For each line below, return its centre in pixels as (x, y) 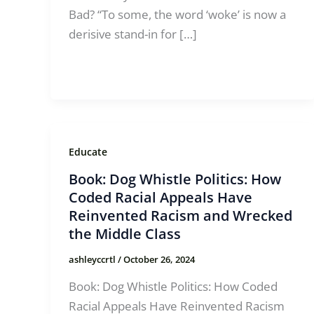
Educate (88, 151)
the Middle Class (124, 234)
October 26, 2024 (159, 260)
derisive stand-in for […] (132, 34)
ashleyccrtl (93, 260)
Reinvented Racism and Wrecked (180, 216)
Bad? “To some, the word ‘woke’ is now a (177, 14)
